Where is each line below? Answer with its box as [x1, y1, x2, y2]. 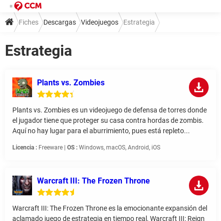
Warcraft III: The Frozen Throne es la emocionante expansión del [12, 204, 207, 213]
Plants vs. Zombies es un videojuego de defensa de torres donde [12, 106, 207, 114]
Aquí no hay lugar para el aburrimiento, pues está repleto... [12, 127, 190, 135]
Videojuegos [81, 18, 118, 26]
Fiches [19, 18, 38, 26]
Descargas [43, 18, 76, 26]
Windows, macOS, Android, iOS [77, 144, 160, 151]
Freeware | [37, 144, 67, 151]
